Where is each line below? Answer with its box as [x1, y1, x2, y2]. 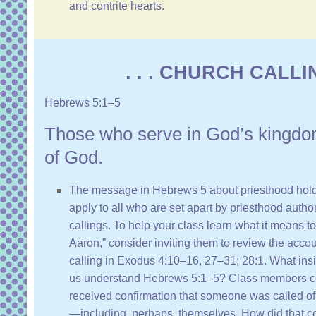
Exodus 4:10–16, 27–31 [117, 255, 236, 267]
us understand [69, 272, 143, 285]
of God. [44, 147, 103, 169]
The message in [69, 184, 152, 197]
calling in [69, 255, 117, 267]
